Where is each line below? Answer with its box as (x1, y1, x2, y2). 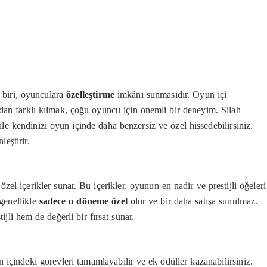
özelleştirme (66, 89, 114, 100)
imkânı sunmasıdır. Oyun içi (114, 89, 227, 100)
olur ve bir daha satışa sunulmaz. (127, 196, 258, 207)
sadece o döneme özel (39, 196, 128, 207)
